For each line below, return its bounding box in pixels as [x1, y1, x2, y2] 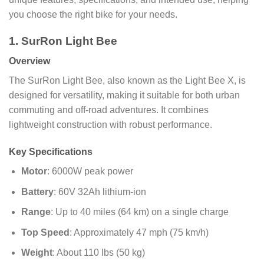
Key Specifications [9, 146, 93, 157]
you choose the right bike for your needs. [9, 9, 177, 19]
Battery [21, 186, 54, 197]
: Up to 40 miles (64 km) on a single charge [50, 207, 229, 217]
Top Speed [21, 227, 70, 237]
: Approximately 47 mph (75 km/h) [69, 227, 209, 237]
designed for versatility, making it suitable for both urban [9, 90, 240, 101]
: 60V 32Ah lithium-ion [53, 186, 146, 197]
